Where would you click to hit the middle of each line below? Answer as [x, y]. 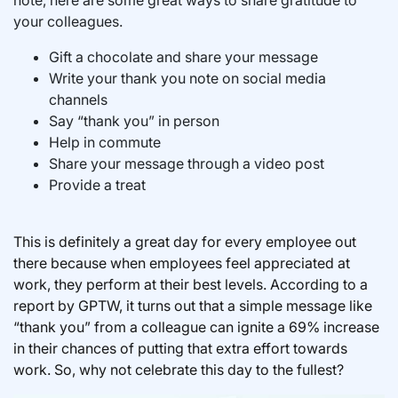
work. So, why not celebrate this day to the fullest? [179, 370]
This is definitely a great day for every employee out [185, 242]
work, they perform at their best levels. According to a [191, 284]
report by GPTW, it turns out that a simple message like [193, 306]
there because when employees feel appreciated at [182, 263]
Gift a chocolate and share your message [183, 57]
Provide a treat [97, 185]
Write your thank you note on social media [187, 78]
